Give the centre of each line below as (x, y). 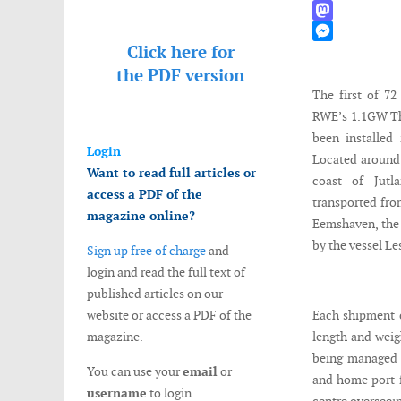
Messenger (341, 51)
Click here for (180, 52)
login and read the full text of (166, 272)
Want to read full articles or (171, 173)
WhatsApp (341, 10)
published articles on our (155, 294)
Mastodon (340, 30)
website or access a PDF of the (169, 315)
